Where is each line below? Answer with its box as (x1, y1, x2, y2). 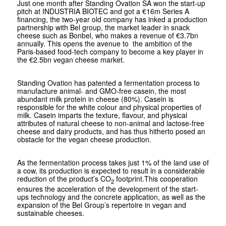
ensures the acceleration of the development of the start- (17, 183, 198, 194)
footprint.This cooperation (114, 173, 198, 184)
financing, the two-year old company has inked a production (17, 14, 207, 24)
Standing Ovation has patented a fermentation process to (17, 77, 200, 88)
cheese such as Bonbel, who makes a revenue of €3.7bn (17, 30, 198, 40)
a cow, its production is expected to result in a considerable (17, 165, 205, 176)
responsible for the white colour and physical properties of (17, 101, 201, 112)
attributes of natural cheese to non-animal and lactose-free (17, 118, 204, 128)
